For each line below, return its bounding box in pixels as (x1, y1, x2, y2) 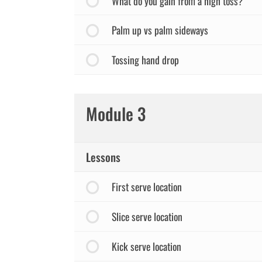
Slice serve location (111, 209, 182, 225)
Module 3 (86, 101, 146, 126)
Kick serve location (111, 238, 181, 254)
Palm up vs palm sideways (111, 22, 208, 38)
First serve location (111, 179, 182, 195)
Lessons (86, 148, 120, 166)
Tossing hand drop (111, 52, 179, 67)
